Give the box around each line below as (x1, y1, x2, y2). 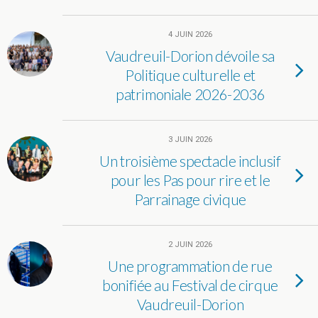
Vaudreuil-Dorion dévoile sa (106, 47, 275, 65)
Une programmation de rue (108, 257, 273, 275)
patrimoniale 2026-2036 (116, 85, 265, 103)
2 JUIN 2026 (168, 240, 212, 249)
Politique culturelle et (125, 66, 256, 84)
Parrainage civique (134, 190, 246, 208)
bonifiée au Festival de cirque (102, 276, 278, 294)
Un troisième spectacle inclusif (99, 152, 281, 170)
